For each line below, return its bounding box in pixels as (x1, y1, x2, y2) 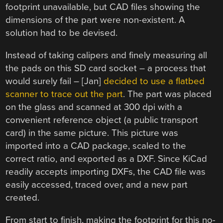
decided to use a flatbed (104, 76, 205, 87)
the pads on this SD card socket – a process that (5, 63, 207, 74)
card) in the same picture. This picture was (5, 127, 179, 139)
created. (5, 192, 40, 204)
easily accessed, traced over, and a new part (5, 179, 188, 191)
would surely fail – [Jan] (5, 76, 104, 87)
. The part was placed (123, 89, 212, 100)
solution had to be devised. (5, 27, 118, 39)
